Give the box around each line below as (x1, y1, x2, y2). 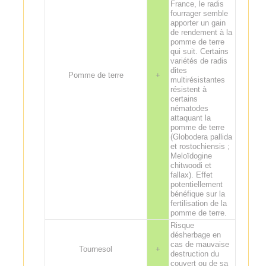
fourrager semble (170, 8, 228, 18)
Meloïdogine (170, 151, 212, 160)
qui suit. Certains (170, 46, 229, 56)
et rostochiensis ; (170, 141, 230, 151)
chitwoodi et (170, 160, 211, 170)
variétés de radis (170, 56, 227, 65)
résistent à (170, 84, 207, 94)
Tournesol (79, 244, 113, 254)
